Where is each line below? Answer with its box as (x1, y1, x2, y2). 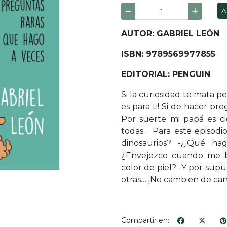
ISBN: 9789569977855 (121, 49, 215, 59)
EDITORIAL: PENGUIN (121, 69, 210, 80)
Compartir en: (121, 216, 169, 225)
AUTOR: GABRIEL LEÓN (121, 29, 219, 39)
